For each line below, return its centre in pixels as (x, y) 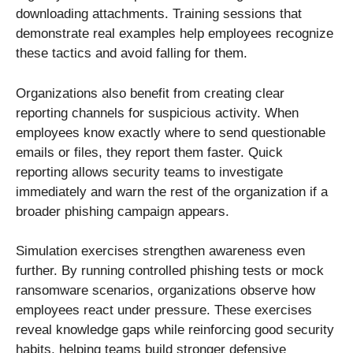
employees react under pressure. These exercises (164, 310)
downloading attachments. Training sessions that (159, 14)
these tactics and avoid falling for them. (132, 54)
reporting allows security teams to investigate (149, 172)
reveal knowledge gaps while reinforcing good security (175, 330)
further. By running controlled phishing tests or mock (170, 271)
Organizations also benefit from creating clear (150, 93)
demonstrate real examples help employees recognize (175, 34)
